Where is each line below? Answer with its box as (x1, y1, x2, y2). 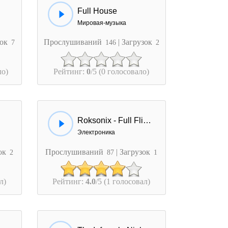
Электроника (77, 129, 115, 136)
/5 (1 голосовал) (96, 177, 151, 185)
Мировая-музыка (77, 19, 126, 27)
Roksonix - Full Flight (142, 116, 151, 125)
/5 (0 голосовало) (91, 67, 150, 76)
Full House (77, 7, 117, 16)
